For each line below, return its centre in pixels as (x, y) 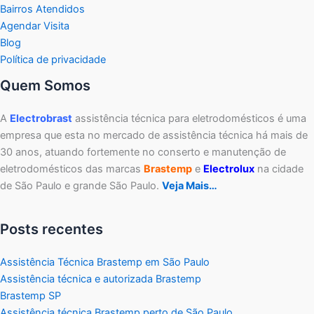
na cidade (279, 169)
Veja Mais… (190, 185)
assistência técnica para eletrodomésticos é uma (189, 118)
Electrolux (229, 169)
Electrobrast (41, 118)
